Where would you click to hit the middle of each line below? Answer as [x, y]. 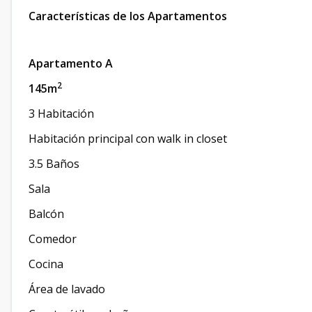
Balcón [46, 214]
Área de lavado [67, 289]
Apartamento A [71, 63]
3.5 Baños [54, 164]
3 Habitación [61, 114]
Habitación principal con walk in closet [128, 139]
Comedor [53, 239]
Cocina [46, 264]
